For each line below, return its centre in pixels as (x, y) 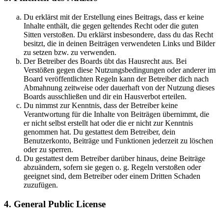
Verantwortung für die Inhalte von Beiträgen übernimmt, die (116, 114)
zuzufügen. (41, 185)
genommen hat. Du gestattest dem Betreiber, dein (99, 132)
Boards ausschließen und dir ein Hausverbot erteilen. (105, 96)
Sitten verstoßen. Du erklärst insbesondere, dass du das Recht (118, 35)
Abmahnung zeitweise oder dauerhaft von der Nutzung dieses (119, 88)
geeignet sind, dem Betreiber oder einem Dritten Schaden (112, 176)
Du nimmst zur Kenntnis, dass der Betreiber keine (101, 105)
